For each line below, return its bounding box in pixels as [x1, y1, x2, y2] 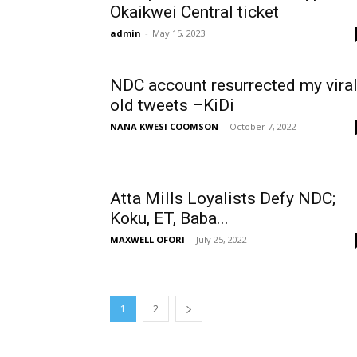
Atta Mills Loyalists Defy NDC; [110, 189, 335, 208]
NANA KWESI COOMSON [110, 120, 218, 132]
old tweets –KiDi [110, 96, 234, 115]
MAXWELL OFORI [110, 233, 185, 245]
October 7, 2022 [229, 120, 296, 132]
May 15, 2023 [152, 27, 206, 39]
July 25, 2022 [196, 233, 247, 245]
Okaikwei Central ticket [110, 2, 279, 22]
